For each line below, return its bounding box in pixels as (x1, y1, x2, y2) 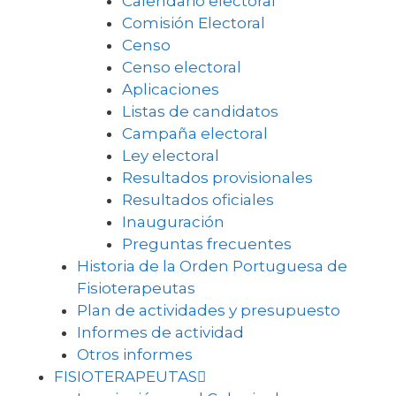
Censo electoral (121, 57, 241, 76)
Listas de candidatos (121, 102, 278, 120)
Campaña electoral (121, 124, 268, 142)
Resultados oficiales (121, 190, 274, 209)
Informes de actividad (76, 323, 244, 341)
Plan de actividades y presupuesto (76, 301, 340, 319)
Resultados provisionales (121, 168, 313, 187)
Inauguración (121, 212, 225, 231)
